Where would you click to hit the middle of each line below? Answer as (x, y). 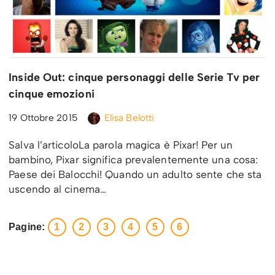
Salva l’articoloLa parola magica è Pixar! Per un (121, 145)
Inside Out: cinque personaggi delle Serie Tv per (134, 78)
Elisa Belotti (129, 118)
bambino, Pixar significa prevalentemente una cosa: (134, 160)
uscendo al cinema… (59, 189)
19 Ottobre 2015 (43, 118)
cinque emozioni (52, 94)
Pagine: (27, 227)
